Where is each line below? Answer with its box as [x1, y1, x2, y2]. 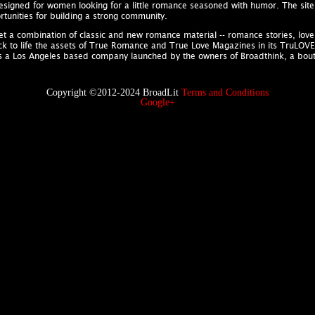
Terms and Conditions [181, 87, 269, 98]
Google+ [140, 97, 175, 108]
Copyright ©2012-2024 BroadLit [46, 87, 181, 98]
